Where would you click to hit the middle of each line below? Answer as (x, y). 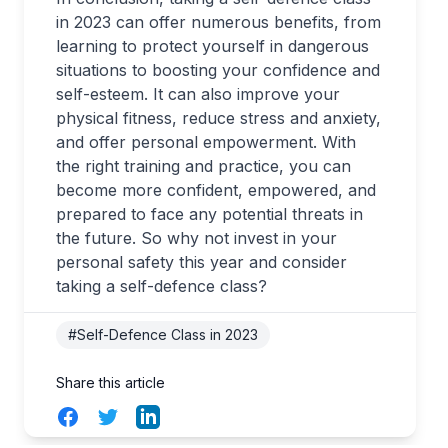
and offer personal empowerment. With (206, 141)
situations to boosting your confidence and (218, 69)
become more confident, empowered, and (216, 189)
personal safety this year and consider (201, 261)
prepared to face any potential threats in (209, 213)
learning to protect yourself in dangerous (212, 45)
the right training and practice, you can (203, 165)
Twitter (121, 415)
